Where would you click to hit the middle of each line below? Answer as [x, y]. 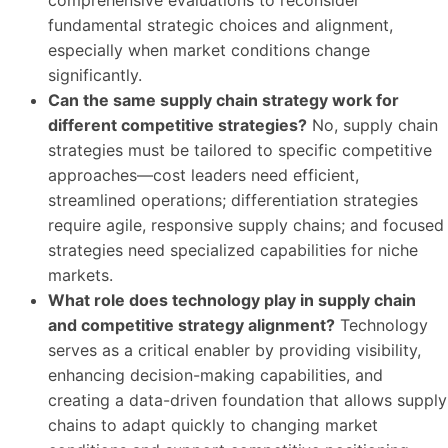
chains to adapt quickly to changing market [213, 425]
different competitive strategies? [177, 125]
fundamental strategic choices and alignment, [220, 25]
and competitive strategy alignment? [191, 325]
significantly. [95, 75]
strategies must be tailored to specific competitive [240, 150]
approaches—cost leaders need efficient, [203, 175]
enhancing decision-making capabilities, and [215, 375]
